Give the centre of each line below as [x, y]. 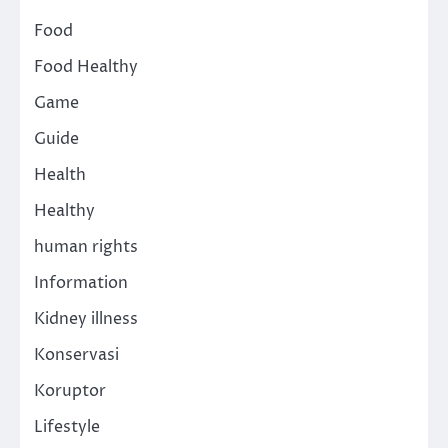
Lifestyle [67, 426]
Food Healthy [86, 66]
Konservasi [76, 354]
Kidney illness [86, 318]
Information [81, 282]
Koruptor [70, 390]
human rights [86, 246]
